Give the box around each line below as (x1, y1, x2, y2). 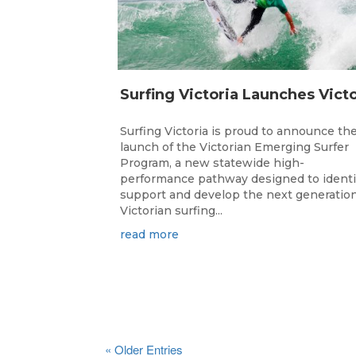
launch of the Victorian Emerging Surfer (120, 140, 349, 155)
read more (120, 227, 179, 242)
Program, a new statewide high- (120, 156, 304, 171)
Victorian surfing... (120, 203, 222, 219)
